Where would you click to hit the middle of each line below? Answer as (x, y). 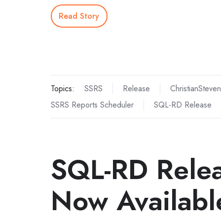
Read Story (79, 16)
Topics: (63, 88)
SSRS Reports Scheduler (92, 105)
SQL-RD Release (183, 105)
